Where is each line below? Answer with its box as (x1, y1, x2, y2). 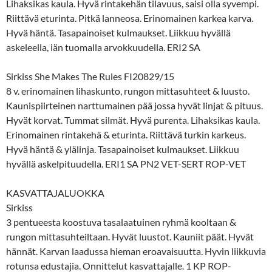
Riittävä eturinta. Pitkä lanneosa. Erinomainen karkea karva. (6, 12, 253, 24)
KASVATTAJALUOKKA (6, 186, 104, 199)
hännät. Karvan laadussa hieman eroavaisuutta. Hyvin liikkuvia (6, 245, 266, 257)
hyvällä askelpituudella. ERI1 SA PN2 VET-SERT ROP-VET (6, 157, 246, 169)
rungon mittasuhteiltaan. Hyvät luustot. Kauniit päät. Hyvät (6, 230, 254, 242)
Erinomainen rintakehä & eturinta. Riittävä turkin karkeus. (6, 128, 246, 140)
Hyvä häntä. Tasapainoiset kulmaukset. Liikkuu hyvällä (6, 26, 231, 38)
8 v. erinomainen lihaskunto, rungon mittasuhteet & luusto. (6, 84, 250, 97)
